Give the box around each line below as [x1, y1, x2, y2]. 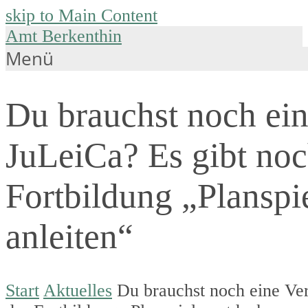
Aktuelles [43, 280, 112, 300]
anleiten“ [5, 217, 133, 256]
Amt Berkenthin [5, 26, 122, 46]
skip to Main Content [5, 5, 157, 25]
